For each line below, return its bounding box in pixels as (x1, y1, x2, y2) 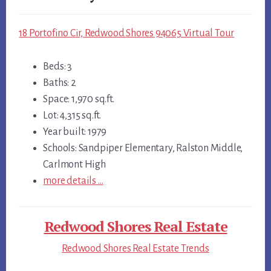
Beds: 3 (43, 61, 72, 73)
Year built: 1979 (43, 126, 107, 138)
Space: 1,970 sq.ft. (43, 94, 114, 105)
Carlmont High (43, 159, 106, 171)
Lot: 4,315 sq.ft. (43, 110, 101, 122)
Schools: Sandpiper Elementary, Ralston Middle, (43, 143, 243, 154)
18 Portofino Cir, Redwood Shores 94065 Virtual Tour (19, 28, 235, 39)
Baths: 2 (43, 77, 76, 89)
